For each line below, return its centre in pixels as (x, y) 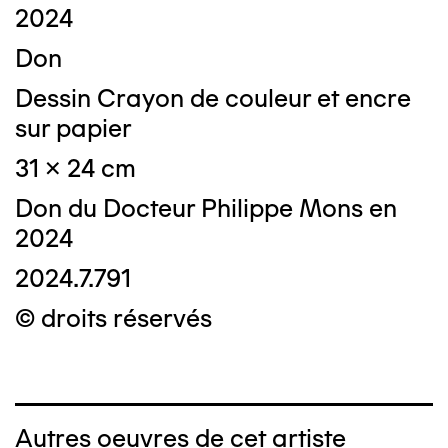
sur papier (73, 128)
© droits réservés (113, 318)
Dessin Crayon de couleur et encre (213, 98)
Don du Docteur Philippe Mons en (206, 208)
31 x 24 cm (75, 168)
